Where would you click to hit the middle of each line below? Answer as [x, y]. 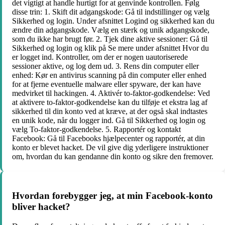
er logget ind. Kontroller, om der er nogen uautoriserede [100, 57]
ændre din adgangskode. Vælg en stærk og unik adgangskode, [111, 30]
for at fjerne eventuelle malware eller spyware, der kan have [106, 84]
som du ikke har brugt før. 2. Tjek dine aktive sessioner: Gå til [110, 39]
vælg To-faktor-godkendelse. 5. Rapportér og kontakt [96, 129]
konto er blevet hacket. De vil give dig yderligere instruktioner [110, 147]
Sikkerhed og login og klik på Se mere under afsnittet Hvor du [110, 48]
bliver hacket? [41, 207]
